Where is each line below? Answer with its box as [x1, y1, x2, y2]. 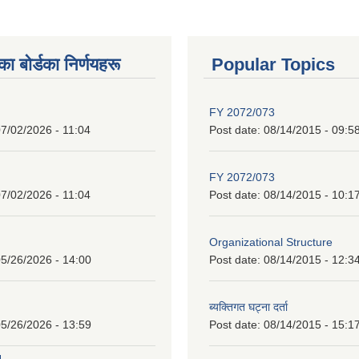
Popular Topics [212, 54, 335, 75]
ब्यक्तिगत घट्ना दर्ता [209, 301, 288, 313]
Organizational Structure [209, 236, 333, 248]
